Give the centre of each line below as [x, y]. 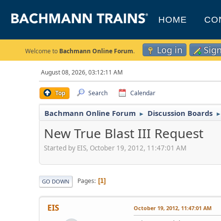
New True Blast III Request [124, 133]
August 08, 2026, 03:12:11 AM [82, 72]
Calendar [143, 93]
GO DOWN [56, 181]
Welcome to [42, 51]
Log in [170, 50]
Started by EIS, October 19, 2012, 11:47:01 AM [115, 148]
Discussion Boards [180, 113]
